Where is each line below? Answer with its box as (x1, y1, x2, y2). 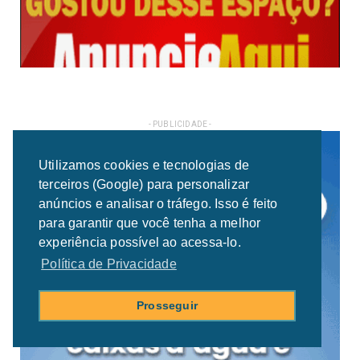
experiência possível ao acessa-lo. (39, 235, 241, 250)
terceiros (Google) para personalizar (39, 178, 250, 192)
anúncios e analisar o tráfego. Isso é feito (39, 197, 278, 211)
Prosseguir (137, 299, 198, 313)
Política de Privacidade (41, 257, 177, 272)
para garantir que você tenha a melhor (39, 216, 261, 231)
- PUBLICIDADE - (148, 120, 212, 129)
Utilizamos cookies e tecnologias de (39, 158, 249, 173)
